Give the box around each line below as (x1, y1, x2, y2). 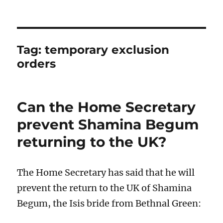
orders (17, 56, 56, 71)
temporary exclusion (45, 42, 170, 57)
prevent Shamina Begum (17, 115, 199, 133)
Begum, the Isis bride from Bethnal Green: (17, 197, 202, 209)
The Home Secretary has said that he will (17, 166, 195, 178)
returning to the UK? (17, 133, 167, 150)
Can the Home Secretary (17, 98, 196, 115)
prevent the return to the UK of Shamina (17, 182, 192, 194)
